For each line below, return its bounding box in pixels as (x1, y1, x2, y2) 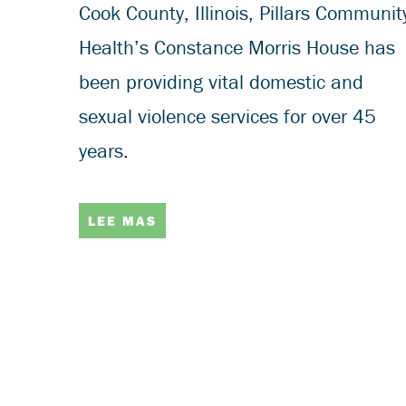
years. (79, 139, 129, 164)
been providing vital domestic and (79, 70, 363, 95)
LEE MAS (88, 211, 157, 229)
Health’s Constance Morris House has (79, 35, 395, 61)
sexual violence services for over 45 (79, 104, 376, 130)
